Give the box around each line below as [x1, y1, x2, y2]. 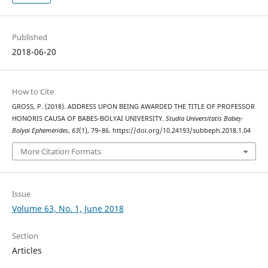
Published [11, 31, 47, 42]
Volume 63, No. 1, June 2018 [11, 203, 124, 215]
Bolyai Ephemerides [11, 126, 68, 135]
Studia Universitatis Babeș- [165, 114, 243, 123]
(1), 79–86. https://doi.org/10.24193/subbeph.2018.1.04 [78, 126, 251, 135]
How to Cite [11, 86, 54, 97]
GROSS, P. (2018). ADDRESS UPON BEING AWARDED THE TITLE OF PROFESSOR [11, 102, 255, 111]
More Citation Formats [20, 146, 101, 157]
